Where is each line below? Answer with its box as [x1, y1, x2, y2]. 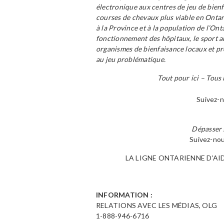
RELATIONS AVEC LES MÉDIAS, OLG [96, 201, 217, 209]
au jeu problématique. [96, 55, 166, 63]
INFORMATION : [96, 190, 153, 199]
